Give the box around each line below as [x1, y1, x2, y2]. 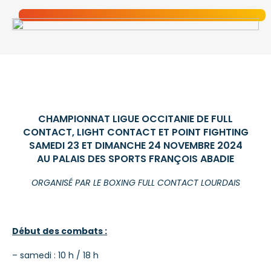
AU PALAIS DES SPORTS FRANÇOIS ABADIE [37, 152, 234, 166]
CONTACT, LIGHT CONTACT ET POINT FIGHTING [22, 125, 249, 139]
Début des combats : [12, 225, 107, 237]
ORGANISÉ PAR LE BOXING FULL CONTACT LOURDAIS [31, 177, 240, 189]
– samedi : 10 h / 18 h [12, 249, 99, 261]
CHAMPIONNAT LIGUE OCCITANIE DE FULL [38, 112, 233, 126]
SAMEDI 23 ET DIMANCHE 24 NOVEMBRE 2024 [28, 139, 243, 152]
